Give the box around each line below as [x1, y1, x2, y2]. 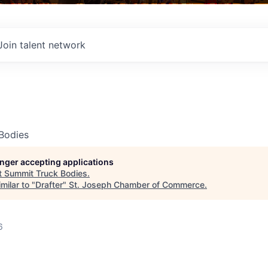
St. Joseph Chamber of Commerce [69, 179, 205, 190]
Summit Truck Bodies [4, 167, 87, 178]
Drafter [35, 179, 63, 190]
